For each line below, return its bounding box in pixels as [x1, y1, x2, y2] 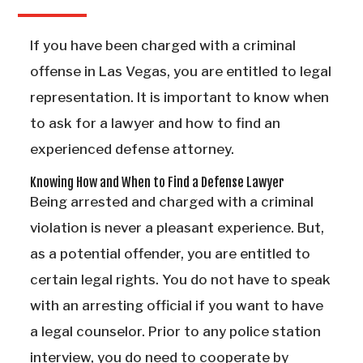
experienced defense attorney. [30, 141, 234, 158]
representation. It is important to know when [30, 89, 329, 106]
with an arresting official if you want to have [30, 297, 323, 314]
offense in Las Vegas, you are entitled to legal [30, 63, 331, 80]
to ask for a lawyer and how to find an [30, 115, 280, 132]
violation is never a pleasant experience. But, [30, 220, 324, 237]
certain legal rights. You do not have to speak [30, 271, 331, 288]
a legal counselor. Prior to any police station [30, 323, 321, 340]
